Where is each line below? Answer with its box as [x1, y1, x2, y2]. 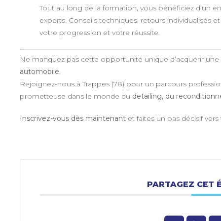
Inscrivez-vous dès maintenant [19, 114, 126, 123]
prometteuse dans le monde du [19, 92, 132, 101]
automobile [19, 67, 59, 76]
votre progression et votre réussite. [39, 28, 160, 37]
